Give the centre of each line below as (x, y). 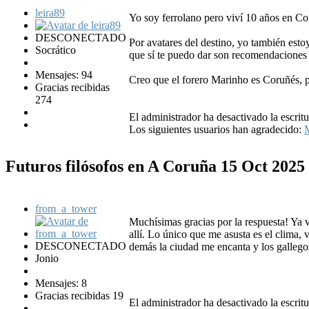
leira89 (50, 12)
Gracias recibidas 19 (79, 296)
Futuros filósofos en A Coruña (113, 167)
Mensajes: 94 (64, 74)
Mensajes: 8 (61, 283)
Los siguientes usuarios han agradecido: (217, 129)
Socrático (56, 50)
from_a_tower (66, 209)
